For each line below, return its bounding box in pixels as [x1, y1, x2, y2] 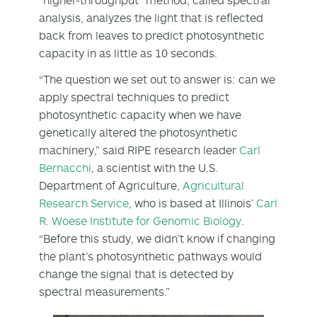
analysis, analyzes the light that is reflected [39, 10, 263, 25]
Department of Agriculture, [39, 178, 183, 192]
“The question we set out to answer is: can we [39, 71, 275, 86]
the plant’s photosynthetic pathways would [39, 248, 262, 263]
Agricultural [183, 178, 244, 192]
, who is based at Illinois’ [129, 195, 256, 210]
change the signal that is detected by [39, 266, 234, 281]
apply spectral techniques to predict [39, 89, 229, 104]
